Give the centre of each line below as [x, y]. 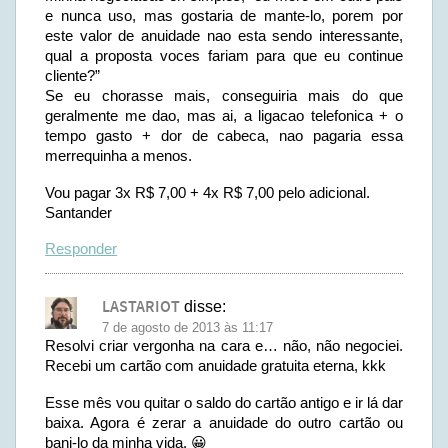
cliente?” [72, 75]
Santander [78, 212]
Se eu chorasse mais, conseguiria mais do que [224, 95]
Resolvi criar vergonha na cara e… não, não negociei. [224, 345]
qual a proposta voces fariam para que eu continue [224, 55]
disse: [205, 306]
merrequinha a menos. [118, 155]
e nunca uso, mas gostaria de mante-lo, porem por [224, 15]
